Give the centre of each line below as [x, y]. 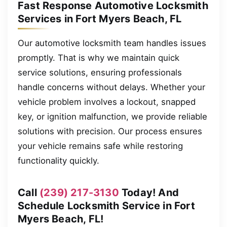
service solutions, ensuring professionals [100, 72]
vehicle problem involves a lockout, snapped [107, 102]
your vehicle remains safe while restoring [100, 146]
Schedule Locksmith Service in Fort [106, 205]
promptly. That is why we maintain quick [99, 58]
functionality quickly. [59, 160]
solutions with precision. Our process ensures [110, 131]
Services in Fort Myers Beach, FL [100, 18]
